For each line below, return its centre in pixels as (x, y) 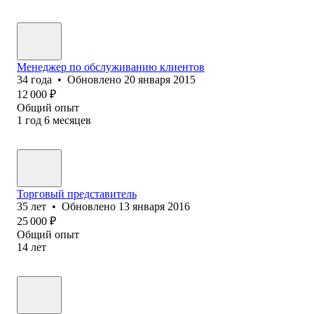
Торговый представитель (77, 193)
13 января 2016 (154, 206)
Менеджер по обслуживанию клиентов (111, 67)
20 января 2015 (160, 79)
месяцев (72, 120)
